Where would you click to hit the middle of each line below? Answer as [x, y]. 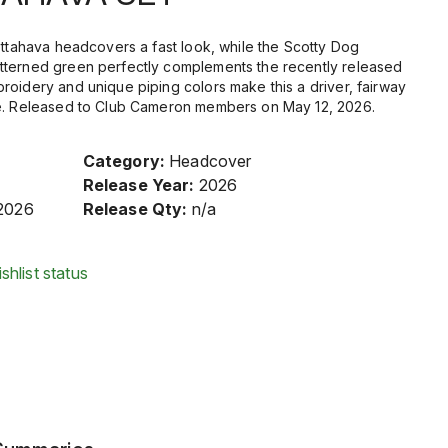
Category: [124, 161]
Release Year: [138, 185]
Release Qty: [135, 209]
